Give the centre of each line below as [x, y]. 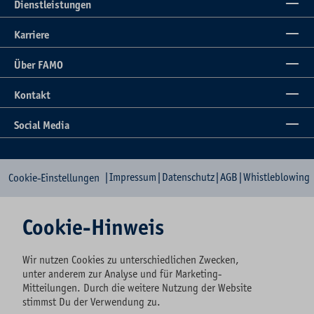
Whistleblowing [277, 178]
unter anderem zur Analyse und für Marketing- [122, 274]
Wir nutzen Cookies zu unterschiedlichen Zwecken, [131, 260]
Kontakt [32, 96]
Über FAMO [39, 66]
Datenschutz [188, 178]
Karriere [32, 35]
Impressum [133, 178]
